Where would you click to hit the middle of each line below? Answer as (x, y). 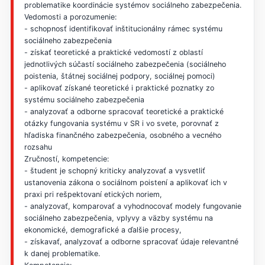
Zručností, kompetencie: (66, 159)
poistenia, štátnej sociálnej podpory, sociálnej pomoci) (119, 76)
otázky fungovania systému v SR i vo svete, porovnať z (121, 123)
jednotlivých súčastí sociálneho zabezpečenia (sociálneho (125, 64)
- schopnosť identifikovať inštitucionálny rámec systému (123, 28)
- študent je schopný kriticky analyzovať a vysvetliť (114, 170)
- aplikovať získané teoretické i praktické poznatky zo (119, 88)
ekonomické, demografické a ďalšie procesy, (103, 230)
